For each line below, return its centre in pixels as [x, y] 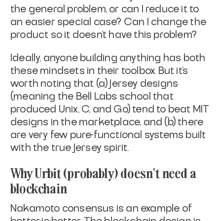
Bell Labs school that [125, 96]
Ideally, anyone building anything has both [108, 58]
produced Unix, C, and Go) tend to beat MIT [110, 109]
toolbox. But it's [155, 71]
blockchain [39, 187]
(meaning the [42, 96]
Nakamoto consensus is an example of [101, 208]
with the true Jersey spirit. [70, 148]
